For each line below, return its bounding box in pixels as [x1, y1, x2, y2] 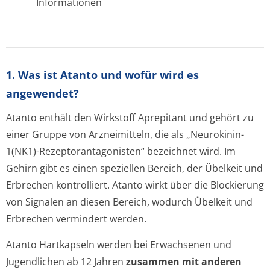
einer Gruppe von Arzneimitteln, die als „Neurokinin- [6, 128, 244, 141]
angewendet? [6, 86, 79, 101]
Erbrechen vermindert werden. [6, 212, 146, 225]
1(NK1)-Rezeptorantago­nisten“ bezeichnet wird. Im [6, 145, 236, 158]
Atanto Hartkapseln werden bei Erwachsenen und [6, 238, 231, 251]
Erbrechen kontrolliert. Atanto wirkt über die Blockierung [6, 178, 264, 192]
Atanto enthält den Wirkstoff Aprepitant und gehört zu [6, 111, 254, 124]
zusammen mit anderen [126, 255, 242, 268]
